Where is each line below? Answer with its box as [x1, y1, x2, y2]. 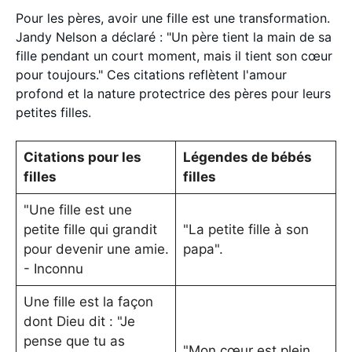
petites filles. [16, 104, 91, 120]
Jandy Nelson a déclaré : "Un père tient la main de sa [16, 28, 332, 45]
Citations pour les [23, 148, 141, 165]
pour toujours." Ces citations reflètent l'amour [16, 66, 287, 82]
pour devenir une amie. [23, 240, 169, 257]
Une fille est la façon [23, 293, 153, 310]
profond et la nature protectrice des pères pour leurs [16, 85, 331, 101]
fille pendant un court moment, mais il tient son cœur [16, 47, 332, 64]
